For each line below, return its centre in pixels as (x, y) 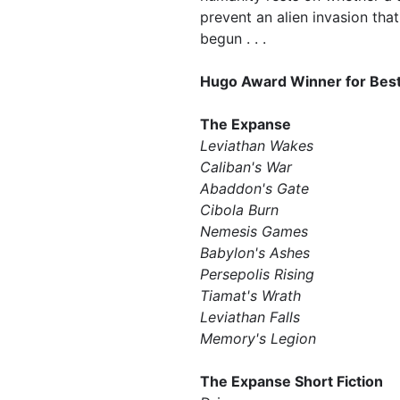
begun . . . (233, 38)
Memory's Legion (258, 338)
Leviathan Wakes (259, 145)
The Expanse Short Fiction (292, 381)
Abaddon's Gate (257, 188)
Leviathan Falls (252, 317)
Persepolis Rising (259, 274)
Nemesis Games (256, 231)
